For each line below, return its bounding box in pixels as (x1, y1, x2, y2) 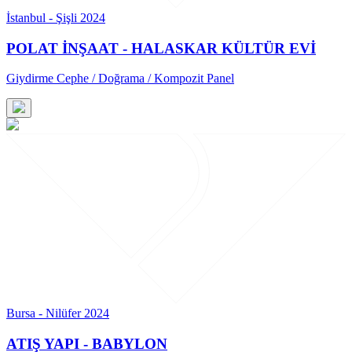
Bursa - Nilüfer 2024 (6, 306, 109, 321)
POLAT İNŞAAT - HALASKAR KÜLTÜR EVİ (6, 39, 316, 57)
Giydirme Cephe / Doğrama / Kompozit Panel (6, 71, 234, 86)
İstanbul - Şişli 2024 (6, 10, 105, 24)
